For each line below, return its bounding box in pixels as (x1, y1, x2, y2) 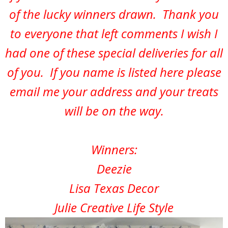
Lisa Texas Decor (69, 180, 159, 197)
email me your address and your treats (10, 83, 218, 100)
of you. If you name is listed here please (7, 64, 221, 81)
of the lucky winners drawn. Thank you (9, 6, 219, 23)
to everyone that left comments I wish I (10, 25, 218, 42)
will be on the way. (64, 102, 164, 120)
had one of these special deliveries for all (5, 44, 223, 62)
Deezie (96, 160, 132, 178)
